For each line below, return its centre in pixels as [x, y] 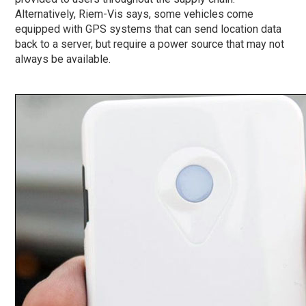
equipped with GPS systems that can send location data [149, 29]
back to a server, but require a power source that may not [150, 44]
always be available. [63, 59]
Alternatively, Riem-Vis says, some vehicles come [135, 14]
